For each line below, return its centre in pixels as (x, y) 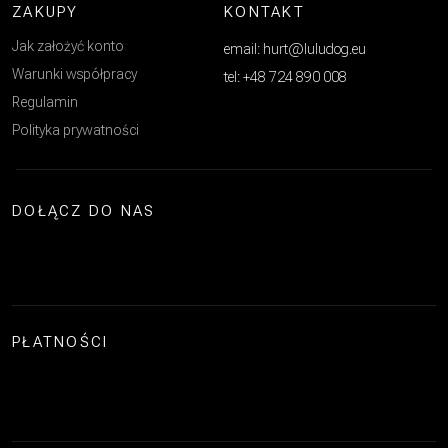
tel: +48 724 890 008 (285, 77)
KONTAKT (264, 12)
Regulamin (45, 102)
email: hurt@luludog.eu (295, 49)
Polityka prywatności (75, 130)
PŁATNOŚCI (60, 342)
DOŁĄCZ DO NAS (84, 211)
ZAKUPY (45, 12)
